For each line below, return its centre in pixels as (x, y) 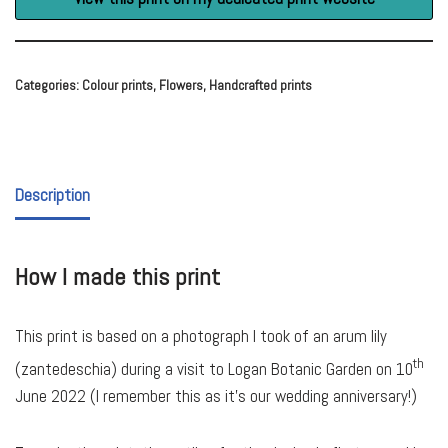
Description (52, 194)
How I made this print (117, 277)
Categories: (48, 86)
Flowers (181, 86)
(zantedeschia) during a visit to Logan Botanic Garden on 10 (214, 369)
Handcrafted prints (260, 86)
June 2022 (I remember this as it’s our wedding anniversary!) (216, 396)
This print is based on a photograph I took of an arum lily (201, 336)
